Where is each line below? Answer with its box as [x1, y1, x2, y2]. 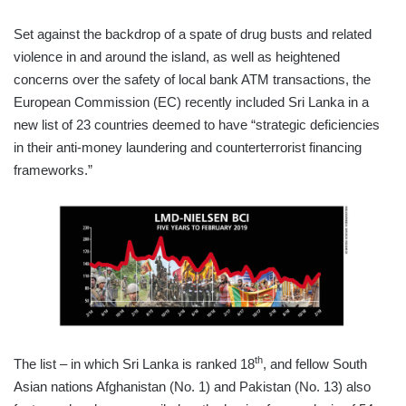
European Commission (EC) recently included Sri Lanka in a [14, 94, 369, 111]
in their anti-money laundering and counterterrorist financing [14, 140, 362, 156]
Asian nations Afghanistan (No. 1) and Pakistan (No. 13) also [14, 378, 371, 394]
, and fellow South [263, 355, 367, 372]
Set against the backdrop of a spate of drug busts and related [14, 26, 372, 43]
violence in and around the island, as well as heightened [14, 49, 340, 65]
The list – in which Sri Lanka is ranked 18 [14, 355, 255, 372]
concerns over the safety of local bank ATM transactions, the [14, 72, 371, 88]
